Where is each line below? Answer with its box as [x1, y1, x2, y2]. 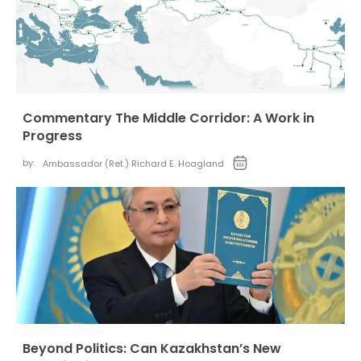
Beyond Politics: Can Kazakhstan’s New [23, 339, 281, 358]
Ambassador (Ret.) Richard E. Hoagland [43, 157, 224, 170]
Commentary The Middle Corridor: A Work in [23, 109, 314, 127]
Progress [23, 127, 82, 145]
